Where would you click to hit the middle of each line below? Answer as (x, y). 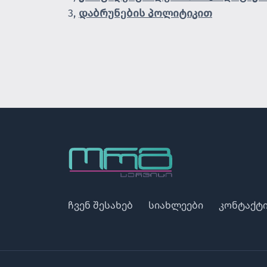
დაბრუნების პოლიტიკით (145, 13)
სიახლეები (176, 205)
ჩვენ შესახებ (100, 205)
